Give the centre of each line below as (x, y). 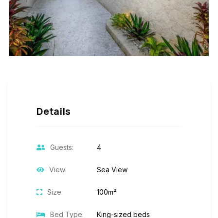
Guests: (62, 147)
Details (54, 111)
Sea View (111, 169)
